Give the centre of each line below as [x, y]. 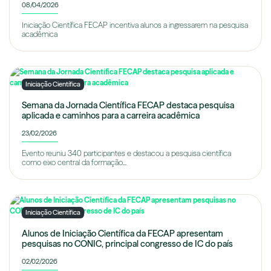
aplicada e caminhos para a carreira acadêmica [111, 116]
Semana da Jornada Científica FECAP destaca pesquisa [128, 106]
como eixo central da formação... [74, 163]
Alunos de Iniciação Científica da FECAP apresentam [122, 234]
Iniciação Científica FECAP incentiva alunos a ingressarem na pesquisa [135, 25]
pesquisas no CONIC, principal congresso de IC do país [127, 244]
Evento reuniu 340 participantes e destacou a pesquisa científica [126, 154]
